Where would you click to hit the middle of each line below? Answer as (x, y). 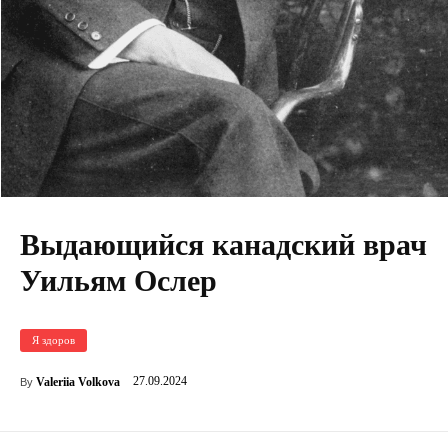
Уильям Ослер (118, 280)
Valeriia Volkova (78, 381)
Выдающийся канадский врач (223, 244)
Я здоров (53, 339)
